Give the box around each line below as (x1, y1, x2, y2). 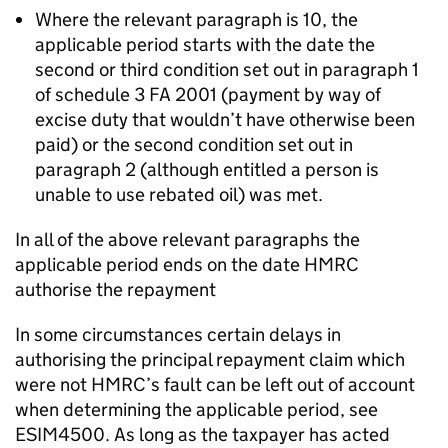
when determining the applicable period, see (15, 398, 378, 421)
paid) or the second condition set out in (35, 133, 353, 156)
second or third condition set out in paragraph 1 (35, 58, 419, 81)
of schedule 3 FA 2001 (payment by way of (35, 83, 381, 106)
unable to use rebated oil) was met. (35, 183, 323, 206)
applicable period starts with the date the (35, 33, 375, 56)
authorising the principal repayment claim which (15, 348, 405, 371)
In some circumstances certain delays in (15, 323, 341, 346)
